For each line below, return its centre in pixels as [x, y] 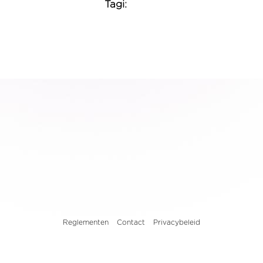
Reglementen [85, 222]
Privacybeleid [176, 222]
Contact [131, 222]
